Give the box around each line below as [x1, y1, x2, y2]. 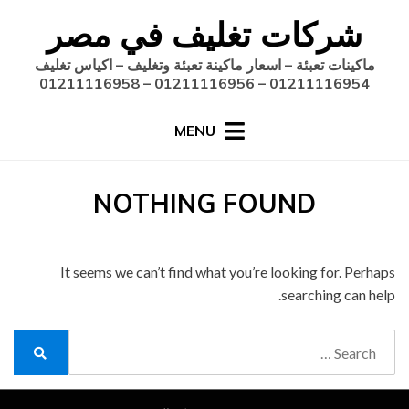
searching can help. [281, 286, 395, 303]
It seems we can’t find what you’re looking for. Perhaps [60, 263, 395, 280]
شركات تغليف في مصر [47, 14, 362, 55]
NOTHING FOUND [93, 187, 316, 219]
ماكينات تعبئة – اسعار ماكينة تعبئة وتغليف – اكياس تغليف [34, 56, 375, 74]
